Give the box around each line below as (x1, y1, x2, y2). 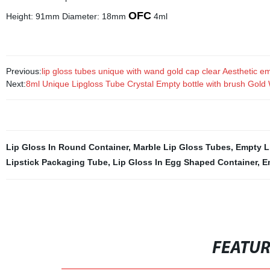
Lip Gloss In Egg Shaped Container (112, 157, 257, 167)
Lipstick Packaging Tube (5, 157, 108, 167)
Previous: (5, 66, 42, 76)
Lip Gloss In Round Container (5, 142, 128, 152)
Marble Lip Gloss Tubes (133, 142, 231, 152)
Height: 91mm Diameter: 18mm (5, 11, 128, 21)
